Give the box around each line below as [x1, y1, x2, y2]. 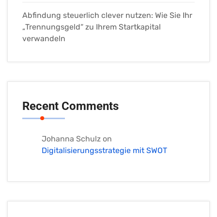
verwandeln [22, 34, 65, 44]
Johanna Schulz [42, 134, 101, 144]
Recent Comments [22, 99, 119, 113]
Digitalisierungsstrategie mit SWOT [42, 146, 167, 155]
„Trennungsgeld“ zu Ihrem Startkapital [22, 22, 161, 32]
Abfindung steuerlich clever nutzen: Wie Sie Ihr [22, 11, 192, 20]
